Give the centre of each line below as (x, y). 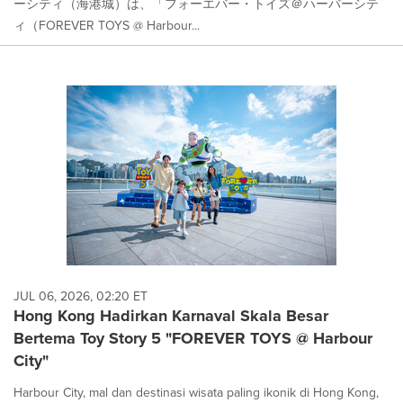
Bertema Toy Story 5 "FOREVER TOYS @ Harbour (193, 339)
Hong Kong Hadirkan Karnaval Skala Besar (171, 316)
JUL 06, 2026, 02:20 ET (81, 296)
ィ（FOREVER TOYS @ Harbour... (107, 25)
